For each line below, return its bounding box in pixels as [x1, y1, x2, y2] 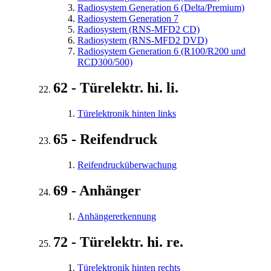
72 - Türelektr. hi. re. [53, 233, 183, 250]
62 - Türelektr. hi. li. [53, 80, 178, 96]
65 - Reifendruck [53, 131, 157, 148]
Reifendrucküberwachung [77, 159, 177, 170]
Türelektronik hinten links [77, 108, 176, 119]
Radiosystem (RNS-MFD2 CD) [77, 24, 200, 35]
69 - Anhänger [53, 182, 141, 198]
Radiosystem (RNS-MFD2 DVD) [77, 35, 207, 46]
